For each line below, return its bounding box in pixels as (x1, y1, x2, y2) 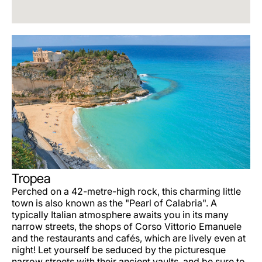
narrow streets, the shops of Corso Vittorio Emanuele (12, 220, 242, 233)
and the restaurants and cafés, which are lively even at (12, 232, 246, 244)
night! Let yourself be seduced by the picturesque (12, 244, 226, 256)
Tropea (12, 171, 50, 187)
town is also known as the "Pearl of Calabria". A (12, 197, 217, 209)
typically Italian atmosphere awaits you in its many (12, 209, 229, 221)
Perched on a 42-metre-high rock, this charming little (12, 185, 241, 198)
